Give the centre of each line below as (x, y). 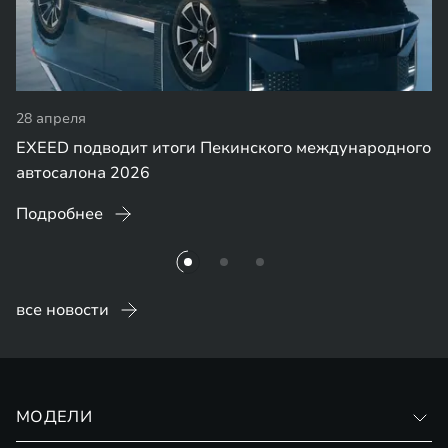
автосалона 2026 (83, 173)
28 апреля (51, 118)
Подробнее (59, 214)
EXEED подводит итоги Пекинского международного (223, 148)
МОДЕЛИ (54, 417)
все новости (62, 310)
